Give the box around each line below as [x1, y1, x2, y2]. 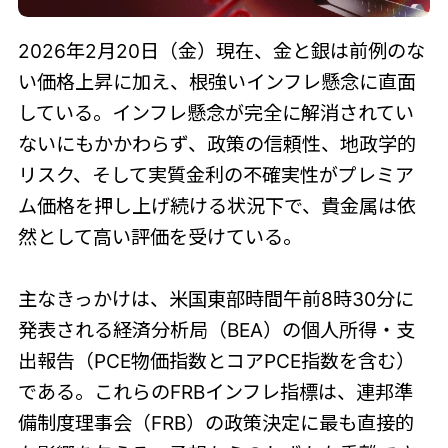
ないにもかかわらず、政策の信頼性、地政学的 [17, 131, 416, 156]
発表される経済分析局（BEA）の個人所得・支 [17, 317, 415, 342]
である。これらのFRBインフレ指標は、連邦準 [17, 379, 413, 404]
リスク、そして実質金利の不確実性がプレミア [17, 162, 414, 187]
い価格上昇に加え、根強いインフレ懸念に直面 [17, 69, 416, 94]
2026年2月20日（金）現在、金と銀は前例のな [17, 38, 425, 63]
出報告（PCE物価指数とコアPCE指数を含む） [17, 348, 415, 373]
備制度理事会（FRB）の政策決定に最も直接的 [17, 410, 414, 435]
